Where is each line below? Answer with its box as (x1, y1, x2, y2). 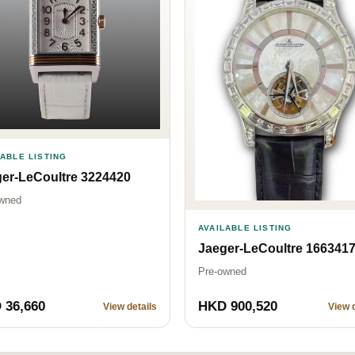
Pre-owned (198, 265, 246, 277)
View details (103, 300, 157, 312)
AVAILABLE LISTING (198, 223, 292, 232)
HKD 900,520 (198, 298, 277, 314)
